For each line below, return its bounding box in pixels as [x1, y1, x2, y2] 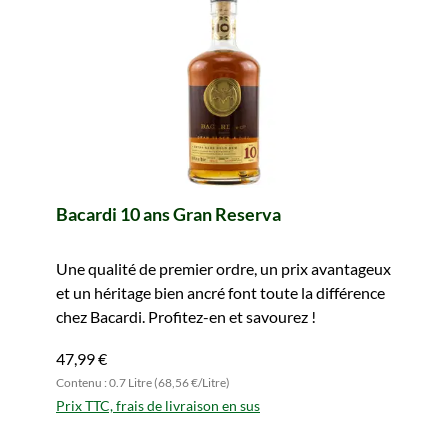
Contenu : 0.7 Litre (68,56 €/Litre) [56, 375, 230, 390]
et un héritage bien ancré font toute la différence [56, 283, 385, 302]
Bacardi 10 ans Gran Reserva [56, 203, 281, 225]
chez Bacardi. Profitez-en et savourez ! [56, 307, 316, 326]
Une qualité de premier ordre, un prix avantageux [56, 259, 391, 278]
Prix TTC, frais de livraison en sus [56, 397, 260, 414]
